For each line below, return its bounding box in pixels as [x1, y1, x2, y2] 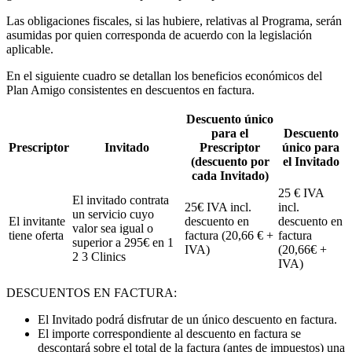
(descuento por [190, 155, 269, 169]
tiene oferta [9, 229, 64, 243]
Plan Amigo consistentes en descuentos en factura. [6, 83, 255, 97]
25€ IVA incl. [185, 200, 251, 214]
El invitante [9, 214, 65, 229]
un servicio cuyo [72, 207, 154, 222]
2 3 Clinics [72, 250, 126, 264]
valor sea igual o [72, 222, 153, 236]
